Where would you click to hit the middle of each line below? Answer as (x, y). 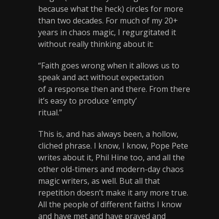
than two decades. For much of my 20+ (108, 21)
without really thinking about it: (96, 44)
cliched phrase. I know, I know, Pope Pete (113, 146)
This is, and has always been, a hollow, (108, 134)
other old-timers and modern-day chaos (111, 169)
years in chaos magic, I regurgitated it (107, 33)
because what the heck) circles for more (111, 9)
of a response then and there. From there (114, 89)
